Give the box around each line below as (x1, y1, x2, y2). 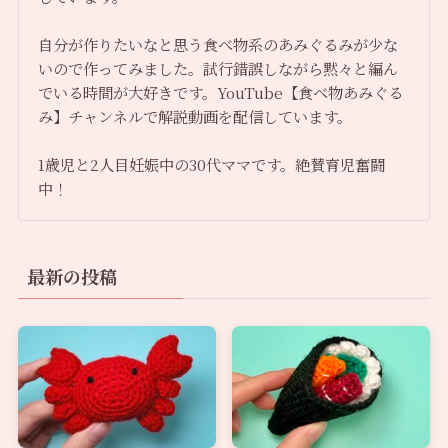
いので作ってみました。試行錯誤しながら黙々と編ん (38, 57, 399, 80)
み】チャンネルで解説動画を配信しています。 (38, 105, 353, 128)
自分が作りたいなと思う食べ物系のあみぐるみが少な (38, 33, 399, 56)
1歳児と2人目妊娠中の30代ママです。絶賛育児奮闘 (38, 153, 386, 176)
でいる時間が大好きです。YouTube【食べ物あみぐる (38, 81, 404, 104)
